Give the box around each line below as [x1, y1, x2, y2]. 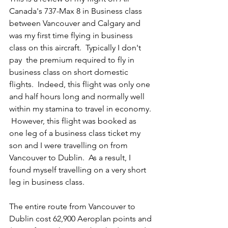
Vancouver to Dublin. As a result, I [9, 153, 133, 162]
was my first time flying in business [9, 31, 135, 40]
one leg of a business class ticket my [9, 128, 142, 138]
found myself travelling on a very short [9, 165, 148, 175]
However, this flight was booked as [9, 116, 138, 126]
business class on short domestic [9, 67, 130, 77]
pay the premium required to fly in [9, 55, 136, 65]
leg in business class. [9, 177, 89, 187]
